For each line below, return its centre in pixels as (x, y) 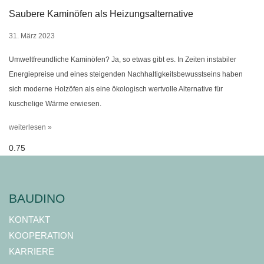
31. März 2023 (32, 36)
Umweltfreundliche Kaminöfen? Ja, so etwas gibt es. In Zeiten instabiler (123, 60)
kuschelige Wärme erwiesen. (55, 104)
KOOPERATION (41, 236)
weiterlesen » (30, 128)
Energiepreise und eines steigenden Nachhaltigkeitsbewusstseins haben (126, 75)
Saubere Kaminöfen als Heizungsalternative (101, 14)
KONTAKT (29, 220)
